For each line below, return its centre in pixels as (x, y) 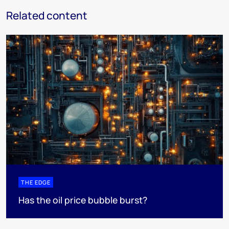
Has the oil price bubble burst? (83, 200)
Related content (47, 15)
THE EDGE (36, 182)
